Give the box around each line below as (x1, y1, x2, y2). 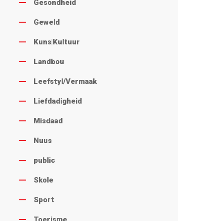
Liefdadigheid (33, 97, 82, 106)
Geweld (33, 18, 60, 27)
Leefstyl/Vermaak (33, 77, 97, 86)
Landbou (33, 57, 64, 67)
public (33, 156, 55, 165)
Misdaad (33, 116, 63, 126)
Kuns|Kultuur (33, 37, 80, 47)
